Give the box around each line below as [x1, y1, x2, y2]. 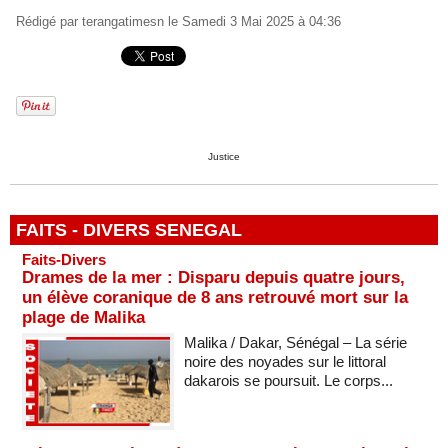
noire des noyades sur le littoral [183, 353, 386, 370]
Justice [208, 151, 240, 163]
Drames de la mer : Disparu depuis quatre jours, [22, 268, 405, 287]
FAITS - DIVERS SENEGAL [16, 220, 242, 240]
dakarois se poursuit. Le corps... [183, 372, 393, 389]
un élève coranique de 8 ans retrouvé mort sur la [22, 288, 408, 307]
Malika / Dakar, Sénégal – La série [183, 334, 407, 351]
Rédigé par [16, 14, 82, 30]
